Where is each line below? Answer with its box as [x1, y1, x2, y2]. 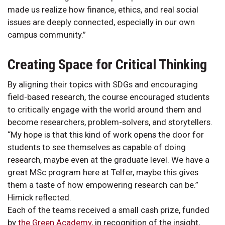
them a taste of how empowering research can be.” [8, 179, 198, 190]
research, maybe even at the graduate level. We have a [8, 154, 209, 165]
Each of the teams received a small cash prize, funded [8, 204, 209, 215]
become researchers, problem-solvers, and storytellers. [8, 117, 214, 127]
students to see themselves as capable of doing [8, 142, 186, 152]
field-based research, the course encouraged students [8, 91, 209, 102]
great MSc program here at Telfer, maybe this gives [8, 167, 198, 177]
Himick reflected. [8, 192, 73, 202]
